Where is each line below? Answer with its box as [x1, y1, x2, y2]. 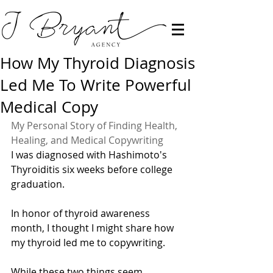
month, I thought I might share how [11, 221, 176, 235]
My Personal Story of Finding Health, [11, 119, 180, 132]
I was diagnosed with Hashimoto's [11, 148, 169, 161]
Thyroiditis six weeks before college [11, 163, 175, 176]
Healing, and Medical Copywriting [11, 133, 163, 147]
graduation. [11, 177, 67, 191]
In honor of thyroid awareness [11, 207, 152, 220]
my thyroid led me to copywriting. [11, 236, 168, 249]
